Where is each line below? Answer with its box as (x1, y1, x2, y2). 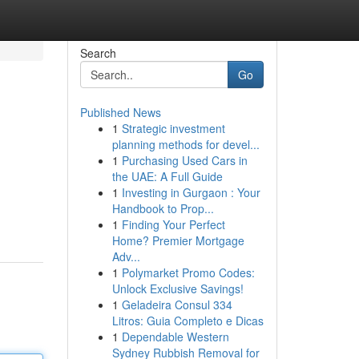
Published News (79, 104, 161, 120)
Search (79, 45, 116, 61)
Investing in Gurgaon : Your (121, 184, 260, 200)
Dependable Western (121, 329, 229, 345)
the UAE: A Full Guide (111, 168, 223, 184)
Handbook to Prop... (111, 200, 214, 216)
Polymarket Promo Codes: (121, 264, 255, 280)
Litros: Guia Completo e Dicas (111, 313, 264, 329)
